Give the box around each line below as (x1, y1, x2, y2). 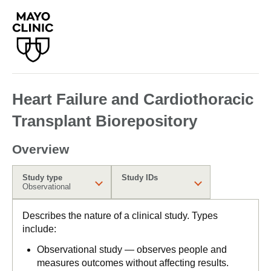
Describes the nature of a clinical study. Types (22, 211, 218, 221)
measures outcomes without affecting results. (37, 258, 229, 268)
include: (22, 224, 56, 234)
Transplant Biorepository (12, 112, 197, 130)
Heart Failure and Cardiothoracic (12, 90, 253, 108)
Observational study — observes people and (37, 244, 227, 255)
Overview (12, 142, 69, 156)
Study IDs (122, 173, 158, 182)
